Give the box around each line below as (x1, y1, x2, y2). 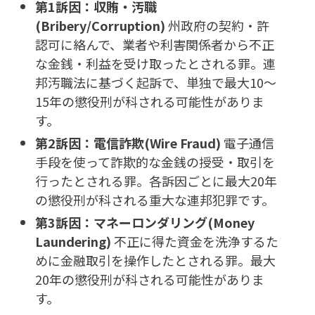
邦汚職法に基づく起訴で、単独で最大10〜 (35, 73, 276, 92)
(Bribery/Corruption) (35, 16, 165, 35)
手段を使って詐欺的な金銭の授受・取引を (35, 153, 275, 172)
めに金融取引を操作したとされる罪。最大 (35, 251, 276, 270)
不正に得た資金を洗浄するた (111, 232, 278, 251)
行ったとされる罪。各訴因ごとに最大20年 (35, 172, 277, 191)
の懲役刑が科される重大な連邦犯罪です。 (35, 191, 274, 210)
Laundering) (35, 232, 111, 251)
